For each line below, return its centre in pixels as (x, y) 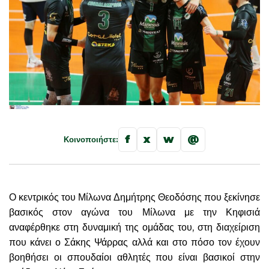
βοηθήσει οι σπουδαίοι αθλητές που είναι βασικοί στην (134, 257)
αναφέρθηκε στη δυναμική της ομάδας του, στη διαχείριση (134, 227)
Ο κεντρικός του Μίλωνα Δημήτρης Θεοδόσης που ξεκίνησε (134, 197)
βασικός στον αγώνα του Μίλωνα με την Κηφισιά (134, 212)
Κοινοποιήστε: (91, 139)
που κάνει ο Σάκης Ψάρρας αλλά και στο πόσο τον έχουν (134, 242)
